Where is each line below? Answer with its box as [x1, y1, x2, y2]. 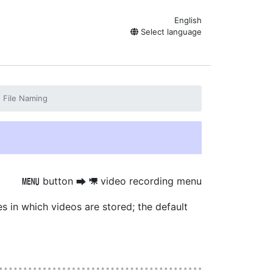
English [174, 15, 202, 25]
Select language [138, 27, 202, 37]
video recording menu [97, 175, 202, 187]
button [40, 175, 76, 187]
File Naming [3, 93, 48, 103]
